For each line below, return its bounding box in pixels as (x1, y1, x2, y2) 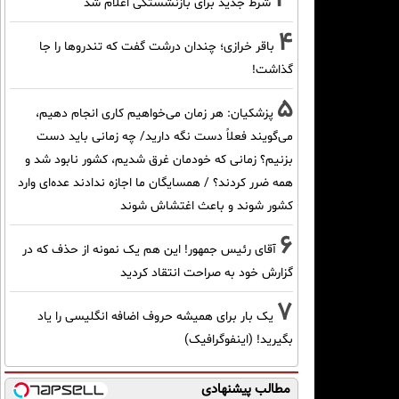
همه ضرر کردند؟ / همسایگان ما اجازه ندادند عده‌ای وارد (18, 174, 293, 191)
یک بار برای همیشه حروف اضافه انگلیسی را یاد (37, 307, 273, 325)
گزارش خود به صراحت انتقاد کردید (120, 264, 293, 281)
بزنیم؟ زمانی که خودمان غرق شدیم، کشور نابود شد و (25, 151, 293, 168)
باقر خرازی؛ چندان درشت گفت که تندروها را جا (39, 37, 274, 55)
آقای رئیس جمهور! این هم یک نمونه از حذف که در (22, 240, 276, 258)
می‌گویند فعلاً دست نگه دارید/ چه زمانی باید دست (37, 127, 293, 145)
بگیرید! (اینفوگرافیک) (184, 330, 293, 348)
